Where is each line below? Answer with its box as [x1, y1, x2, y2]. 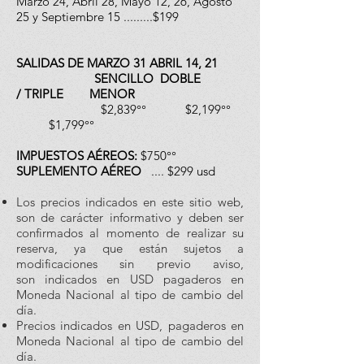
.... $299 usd [141, 163, 215, 179]
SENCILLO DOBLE [16, 71, 201, 86]
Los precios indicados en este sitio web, [16, 194, 244, 210]
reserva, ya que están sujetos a [16, 240, 244, 256]
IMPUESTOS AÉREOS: [16, 148, 137, 163]
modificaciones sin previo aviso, [16, 256, 244, 271]
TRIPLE [24, 86, 67, 102]
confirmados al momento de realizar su [16, 225, 244, 240]
